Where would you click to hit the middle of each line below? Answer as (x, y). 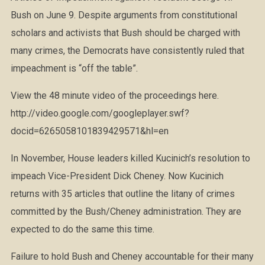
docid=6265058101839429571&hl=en (89, 131)
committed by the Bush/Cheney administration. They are (126, 211)
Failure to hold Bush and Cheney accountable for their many (132, 256)
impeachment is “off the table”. (74, 68)
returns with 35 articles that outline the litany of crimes (122, 194)
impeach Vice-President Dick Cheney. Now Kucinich (117, 176)
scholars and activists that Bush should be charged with (125, 33)
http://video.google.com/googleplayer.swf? (100, 113)
